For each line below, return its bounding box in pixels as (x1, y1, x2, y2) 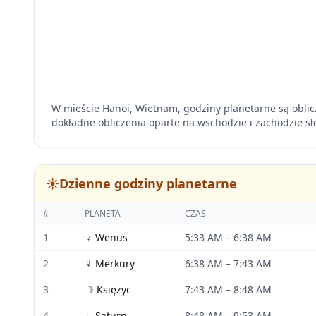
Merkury (95, 257, 135, 270)
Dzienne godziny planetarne (59, 175, 237, 192)
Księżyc (97, 283, 131, 296)
